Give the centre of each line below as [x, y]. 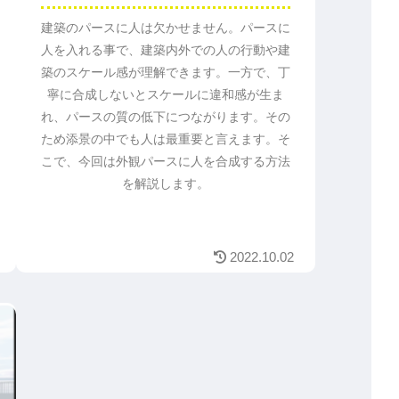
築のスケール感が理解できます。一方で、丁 [165, 72]
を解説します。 [165, 183]
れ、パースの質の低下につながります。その [165, 116]
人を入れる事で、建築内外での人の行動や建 [165, 49]
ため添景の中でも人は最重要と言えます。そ [165, 138]
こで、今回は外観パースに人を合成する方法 [165, 161]
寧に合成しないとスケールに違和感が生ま [165, 94]
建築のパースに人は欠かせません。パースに [165, 27]
